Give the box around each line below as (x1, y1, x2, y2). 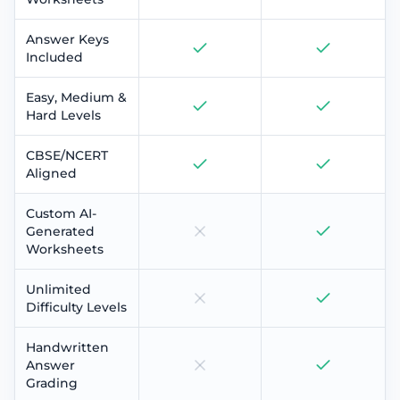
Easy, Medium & (26, 88, 127, 105)
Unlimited (26, 280, 91, 297)
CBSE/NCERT (26, 146, 108, 163)
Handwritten (26, 338, 109, 355)
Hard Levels (26, 106, 101, 123)
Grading (26, 374, 78, 391)
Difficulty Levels (26, 298, 127, 315)
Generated (26, 222, 95, 239)
